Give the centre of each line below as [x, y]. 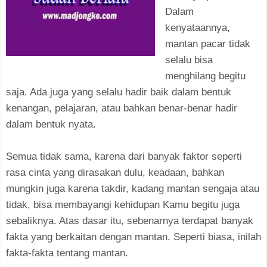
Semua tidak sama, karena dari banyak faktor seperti [124, 156]
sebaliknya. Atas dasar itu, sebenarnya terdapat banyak [130, 221]
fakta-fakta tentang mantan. [67, 253]
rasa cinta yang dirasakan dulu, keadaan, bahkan [115, 173]
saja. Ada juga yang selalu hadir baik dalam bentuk [119, 92]
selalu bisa [189, 60]
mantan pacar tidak [208, 44]
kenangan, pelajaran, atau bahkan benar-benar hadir [122, 108]
